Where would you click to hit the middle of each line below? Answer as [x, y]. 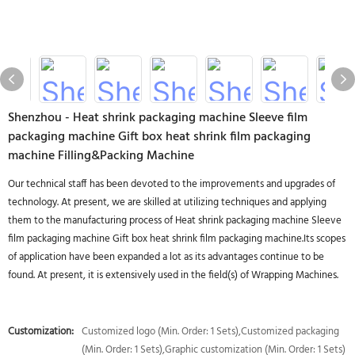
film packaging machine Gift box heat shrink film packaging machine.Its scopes [177, 239]
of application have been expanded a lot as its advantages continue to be [166, 257]
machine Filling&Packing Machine [101, 156]
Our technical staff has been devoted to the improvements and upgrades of [172, 184]
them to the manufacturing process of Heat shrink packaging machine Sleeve [175, 221]
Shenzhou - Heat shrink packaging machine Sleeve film [158, 118]
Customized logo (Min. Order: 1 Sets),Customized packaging [210, 332]
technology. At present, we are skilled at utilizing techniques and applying [167, 202]
